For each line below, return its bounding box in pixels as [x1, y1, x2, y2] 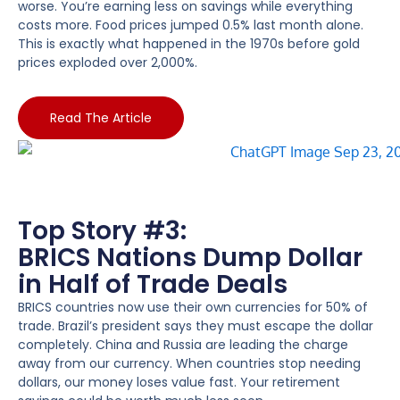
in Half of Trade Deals [18, 267, 287, 303]
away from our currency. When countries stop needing [18, 354, 361, 373]
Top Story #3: [18, 213, 187, 249]
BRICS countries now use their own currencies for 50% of [18, 298, 368, 317]
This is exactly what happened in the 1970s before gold [18, 34, 360, 53]
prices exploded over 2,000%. [18, 53, 197, 71]
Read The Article [50, 108, 152, 127]
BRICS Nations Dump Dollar [18, 240, 362, 276]
